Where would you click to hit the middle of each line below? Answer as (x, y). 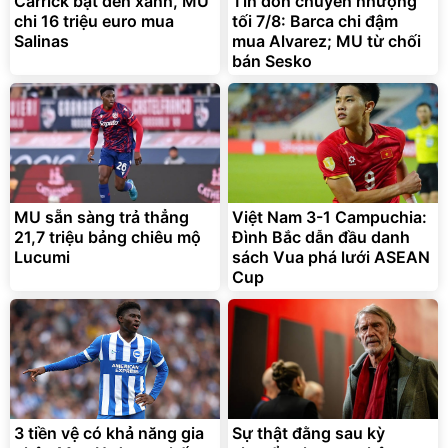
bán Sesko (272, 60)
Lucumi (42, 256)
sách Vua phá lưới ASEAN (331, 256)
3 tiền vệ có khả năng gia (109, 432)
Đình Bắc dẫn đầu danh (321, 236)
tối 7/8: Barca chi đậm (315, 20)
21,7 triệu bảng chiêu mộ (107, 236)
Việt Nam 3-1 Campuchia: (329, 216)
